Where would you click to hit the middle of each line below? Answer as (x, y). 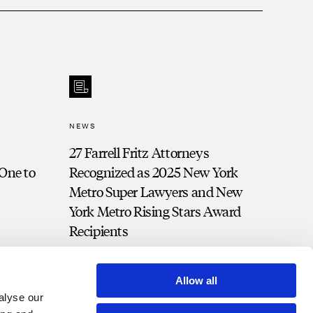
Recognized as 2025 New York (153, 172)
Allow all (196, 281)
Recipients (99, 231)
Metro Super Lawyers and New (156, 191)
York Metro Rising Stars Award (155, 211)
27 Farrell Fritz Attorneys (139, 152)
